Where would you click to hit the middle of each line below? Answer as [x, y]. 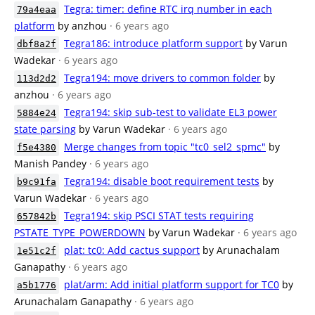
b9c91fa [37, 182]
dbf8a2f [37, 44]
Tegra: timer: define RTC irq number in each [168, 9]
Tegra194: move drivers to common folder [162, 78]
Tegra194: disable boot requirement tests [162, 181]
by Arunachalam [241, 250]
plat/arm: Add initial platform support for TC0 [172, 284]
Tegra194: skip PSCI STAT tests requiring [159, 216]
